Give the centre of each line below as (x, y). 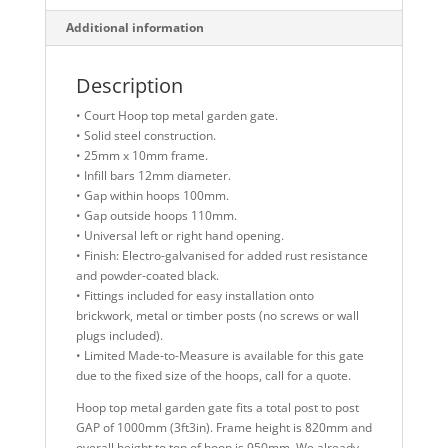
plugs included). (119, 335)
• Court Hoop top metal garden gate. (176, 115)
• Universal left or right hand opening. (179, 235)
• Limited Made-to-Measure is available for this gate (219, 355)
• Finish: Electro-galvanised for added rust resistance (221, 255)
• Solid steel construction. (145, 135)
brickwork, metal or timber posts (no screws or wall (217, 315)
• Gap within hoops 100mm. (152, 195)
